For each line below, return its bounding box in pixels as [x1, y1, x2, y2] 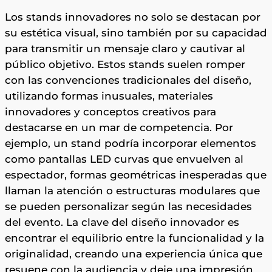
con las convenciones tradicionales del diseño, [5, 74, 251, 87]
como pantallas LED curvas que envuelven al [5, 153, 243, 166]
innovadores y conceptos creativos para [5, 106, 216, 118]
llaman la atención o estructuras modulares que [5, 185, 260, 197]
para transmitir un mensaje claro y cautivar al [5, 42, 245, 55]
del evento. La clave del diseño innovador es [5, 216, 239, 229]
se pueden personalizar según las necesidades [5, 200, 252, 213]
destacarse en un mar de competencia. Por [5, 121, 233, 134]
